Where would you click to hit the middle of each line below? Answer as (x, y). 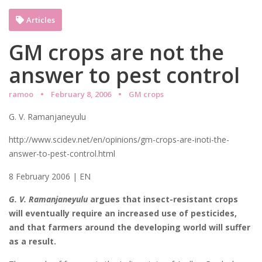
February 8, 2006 (81, 94)
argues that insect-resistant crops (163, 199)
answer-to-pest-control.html (62, 153)
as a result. (32, 241)
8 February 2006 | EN (50, 176)
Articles (41, 20)
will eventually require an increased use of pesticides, (123, 213)
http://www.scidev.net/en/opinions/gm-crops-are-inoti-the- (119, 139)
